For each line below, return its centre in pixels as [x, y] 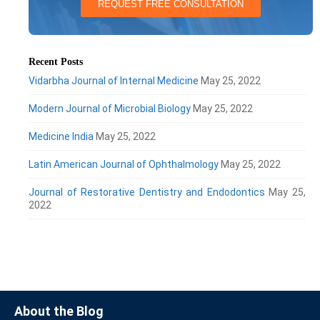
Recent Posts [56, 61]
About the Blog [59, 311]
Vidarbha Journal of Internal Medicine [114, 80]
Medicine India [61, 136]
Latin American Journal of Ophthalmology [124, 164]
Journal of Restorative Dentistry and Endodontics [147, 192]
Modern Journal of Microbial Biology [110, 108]
